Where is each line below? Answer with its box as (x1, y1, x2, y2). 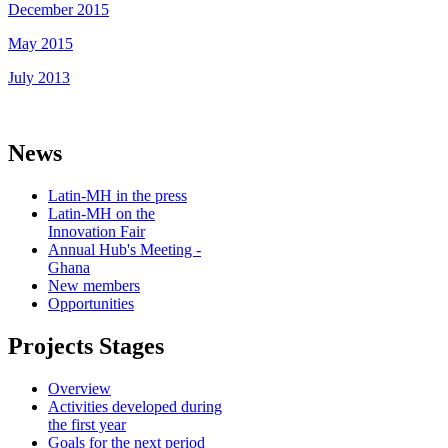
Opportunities (48, 295, 134, 313)
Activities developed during (48, 398, 222, 416)
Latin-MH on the (48, 205, 155, 223)
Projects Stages (8, 333, 164, 360)
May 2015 (8, 34, 73, 52)
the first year (48, 416, 126, 434)
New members (48, 277, 140, 295)
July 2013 (8, 68, 70, 86)
